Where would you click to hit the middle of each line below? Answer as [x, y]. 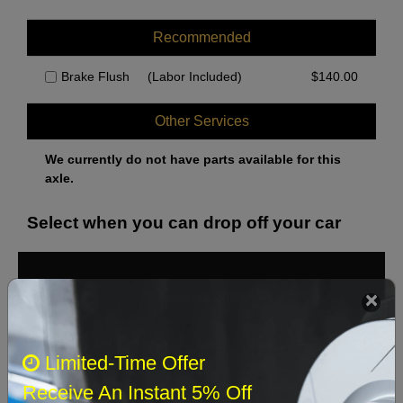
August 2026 [201, 298]
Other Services [201, 121]
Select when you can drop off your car [184, 223]
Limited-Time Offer [125, 363]
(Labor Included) [195, 77]
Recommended [201, 38]
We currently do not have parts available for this [193, 160]
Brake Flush [95, 77]
